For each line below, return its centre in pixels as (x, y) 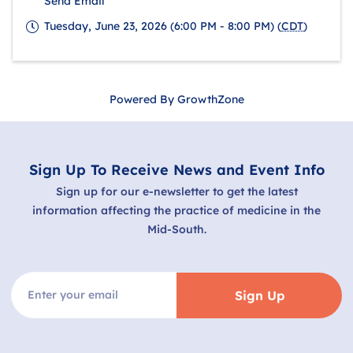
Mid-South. (176, 229)
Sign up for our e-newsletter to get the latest (176, 191)
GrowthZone (210, 99)
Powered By (143, 99)
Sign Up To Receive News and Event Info (176, 169)
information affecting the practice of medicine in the (176, 210)
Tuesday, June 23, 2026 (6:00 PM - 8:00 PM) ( (163, 26)
